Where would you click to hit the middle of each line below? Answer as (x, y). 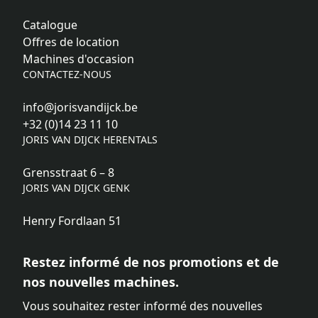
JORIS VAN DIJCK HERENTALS (90, 140)
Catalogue (50, 25)
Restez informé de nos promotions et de (151, 262)
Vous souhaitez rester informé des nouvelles (143, 306)
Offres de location (71, 42)
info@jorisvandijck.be (80, 108)
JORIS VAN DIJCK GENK (76, 188)
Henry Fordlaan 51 (72, 221)
